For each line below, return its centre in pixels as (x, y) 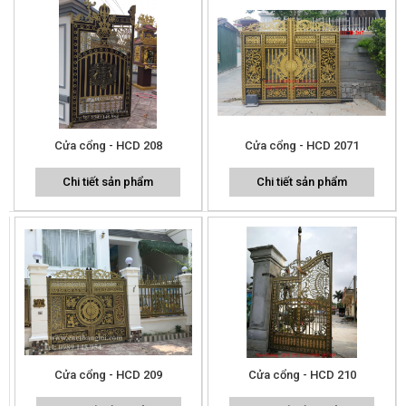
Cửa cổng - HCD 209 (108, 374)
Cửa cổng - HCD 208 (108, 145)
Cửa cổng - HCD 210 (302, 374)
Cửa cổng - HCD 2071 (302, 145)
